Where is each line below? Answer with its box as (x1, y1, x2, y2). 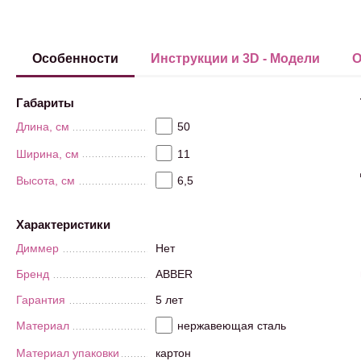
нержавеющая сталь (176, 319, 286, 333)
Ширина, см (16, 147, 79, 160)
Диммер (16, 242, 59, 255)
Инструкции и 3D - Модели (151, 52, 320, 65)
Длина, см (16, 120, 69, 133)
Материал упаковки (16, 346, 119, 359)
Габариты (16, 96, 74, 110)
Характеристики (16, 218, 110, 232)
